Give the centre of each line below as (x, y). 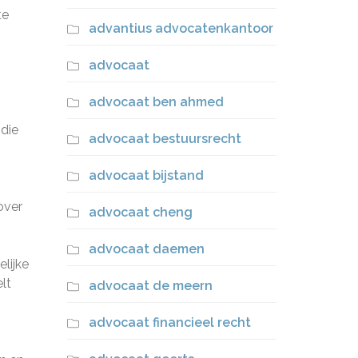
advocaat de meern (150, 286)
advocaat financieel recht (169, 322)
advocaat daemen (146, 249)
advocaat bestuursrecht (165, 139)
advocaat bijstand (146, 175)
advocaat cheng (140, 212)
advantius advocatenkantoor (181, 28)
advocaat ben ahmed (156, 102)
